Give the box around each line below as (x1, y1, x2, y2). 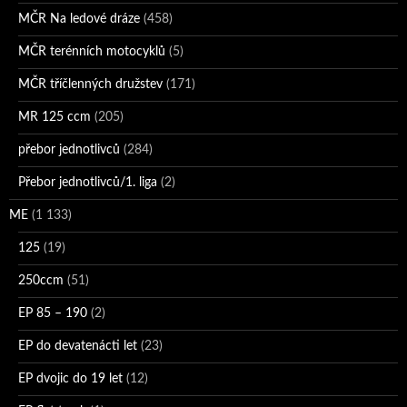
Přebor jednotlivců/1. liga (18, 175, 157, 189)
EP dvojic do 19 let (18, 372, 123, 385)
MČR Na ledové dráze (18, 12, 140, 25)
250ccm (18, 273, 64, 287)
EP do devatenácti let (18, 339, 137, 352)
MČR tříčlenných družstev (18, 77, 163, 91)
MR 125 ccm (18, 110, 91, 124)
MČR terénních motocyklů (18, 45, 165, 58)
